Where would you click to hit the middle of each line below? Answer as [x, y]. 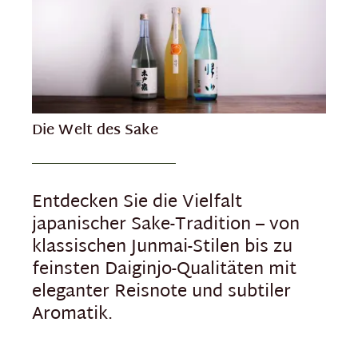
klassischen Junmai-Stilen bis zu [162, 248]
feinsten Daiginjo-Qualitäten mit [164, 270]
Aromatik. [72, 315]
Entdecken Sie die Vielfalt [137, 203]
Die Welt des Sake [95, 131]
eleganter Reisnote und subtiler [161, 293]
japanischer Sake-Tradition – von [166, 226]
